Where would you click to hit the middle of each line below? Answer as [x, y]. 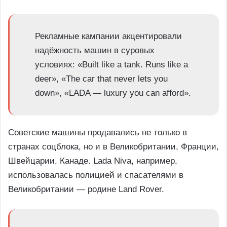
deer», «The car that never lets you [101, 79]
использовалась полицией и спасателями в [96, 175]
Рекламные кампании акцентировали [108, 36]
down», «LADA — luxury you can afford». [113, 93]
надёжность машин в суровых [95, 51]
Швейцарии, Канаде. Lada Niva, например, [93, 161]
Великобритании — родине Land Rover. [86, 190]
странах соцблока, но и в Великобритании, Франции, [113, 147]
